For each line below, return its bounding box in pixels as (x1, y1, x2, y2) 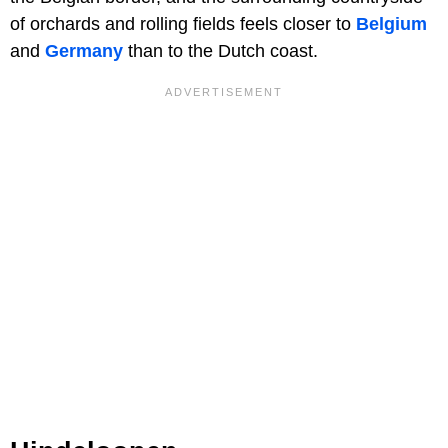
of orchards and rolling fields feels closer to (10, 13, 356, 34)
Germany (45, 40, 123, 61)
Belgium (356, 13, 427, 34)
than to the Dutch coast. (123, 40, 318, 61)
